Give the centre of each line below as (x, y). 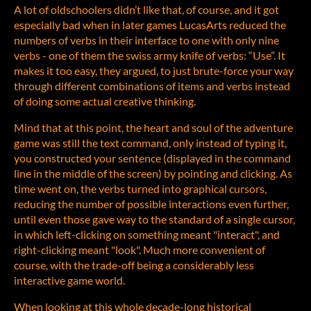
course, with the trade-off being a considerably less (134, 265)
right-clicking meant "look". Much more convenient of (140, 250)
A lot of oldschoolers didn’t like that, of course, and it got (146, 10)
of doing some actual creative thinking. (105, 101)
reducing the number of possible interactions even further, (151, 204)
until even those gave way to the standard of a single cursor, (154, 219)
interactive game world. (69, 280)
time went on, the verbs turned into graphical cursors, (140, 189)
